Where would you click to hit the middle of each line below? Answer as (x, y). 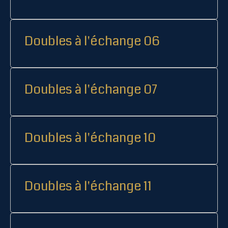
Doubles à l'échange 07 (91, 89)
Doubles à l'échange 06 (92, 41)
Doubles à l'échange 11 (88, 186)
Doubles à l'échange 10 (90, 138)
